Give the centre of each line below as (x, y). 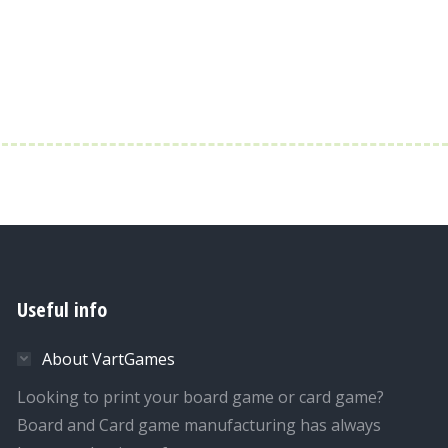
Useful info (61, 309)
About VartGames (108, 359)
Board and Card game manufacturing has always (198, 425)
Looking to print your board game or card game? (200, 397)
